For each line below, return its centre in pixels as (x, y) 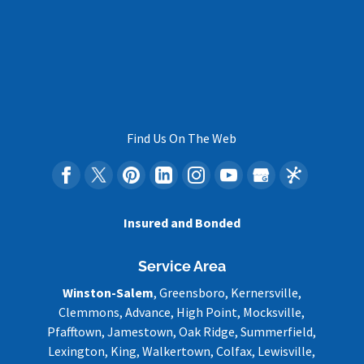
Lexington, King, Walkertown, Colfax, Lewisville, (182, 351)
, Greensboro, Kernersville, (227, 292)
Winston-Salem (108, 292)
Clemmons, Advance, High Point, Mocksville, (182, 312)
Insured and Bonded (182, 223)
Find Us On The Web (182, 139)
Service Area (182, 266)
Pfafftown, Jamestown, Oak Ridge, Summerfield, (182, 331)
